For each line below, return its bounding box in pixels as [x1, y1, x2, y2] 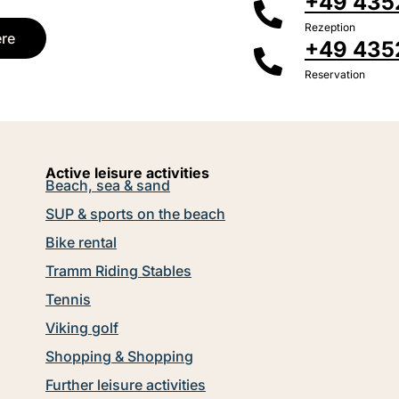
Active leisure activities [45, 163, 209, 182]
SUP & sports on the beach [45, 204, 225, 223]
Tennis [45, 289, 91, 308]
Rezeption [305, 20, 355, 34]
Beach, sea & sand [45, 175, 170, 194]
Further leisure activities [45, 375, 206, 394]
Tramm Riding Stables [45, 261, 191, 280]
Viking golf [45, 318, 118, 337]
